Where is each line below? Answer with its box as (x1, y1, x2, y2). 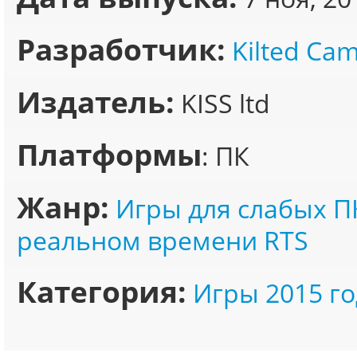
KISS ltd (175, 86, 270, 120)
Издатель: (17, 82, 175, 122)
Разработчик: (17, 29, 226, 69)
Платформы (17, 135, 202, 175)
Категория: (17, 272, 186, 312)
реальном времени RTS (17, 223, 308, 257)
